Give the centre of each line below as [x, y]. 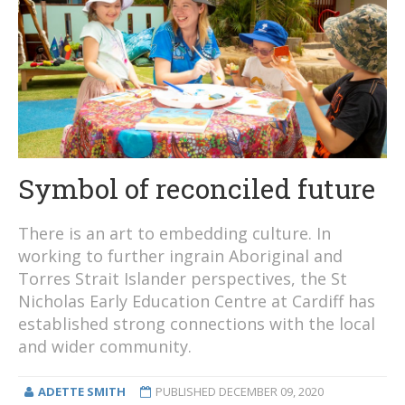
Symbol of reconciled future [197, 189]
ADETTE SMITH [81, 392]
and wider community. [105, 347]
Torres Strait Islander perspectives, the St [183, 279]
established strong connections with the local [197, 324]
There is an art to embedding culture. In [174, 234]
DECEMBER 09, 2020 [271, 392]
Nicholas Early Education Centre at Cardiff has [197, 301]
